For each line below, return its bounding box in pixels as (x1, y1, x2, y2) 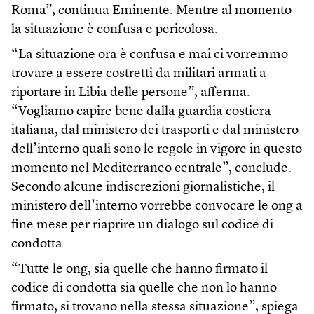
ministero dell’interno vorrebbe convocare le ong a (11, 200, 303, 214)
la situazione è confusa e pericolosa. (11, 23, 218, 37)
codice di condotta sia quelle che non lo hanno (11, 282, 277, 296)
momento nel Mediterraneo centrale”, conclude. (11, 162, 292, 176)
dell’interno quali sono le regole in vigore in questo (11, 143, 302, 157)
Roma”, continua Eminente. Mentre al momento (11, 4, 292, 18)
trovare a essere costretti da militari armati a (11, 67, 266, 81)
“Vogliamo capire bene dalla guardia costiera (11, 105, 271, 119)
